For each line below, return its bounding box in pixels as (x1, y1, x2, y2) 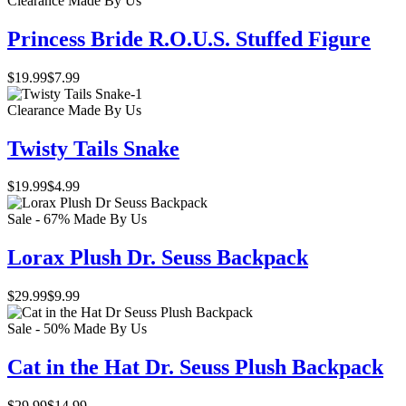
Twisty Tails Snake (7, 136, 179, 160)
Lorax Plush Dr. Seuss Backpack (7, 246, 308, 270)
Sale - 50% (7, 321, 70, 337)
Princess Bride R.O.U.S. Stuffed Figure (7, 26, 371, 51)
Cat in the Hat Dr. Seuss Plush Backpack (7, 355, 383, 380)
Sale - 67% (7, 211, 70, 227)
